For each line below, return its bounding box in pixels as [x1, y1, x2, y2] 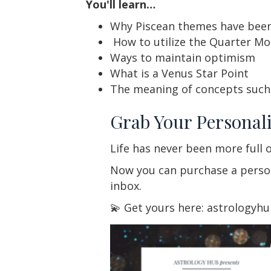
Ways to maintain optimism [110, 50, 255, 65]
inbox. [110, 178, 142, 193]
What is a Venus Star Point [110, 65, 249, 80]
